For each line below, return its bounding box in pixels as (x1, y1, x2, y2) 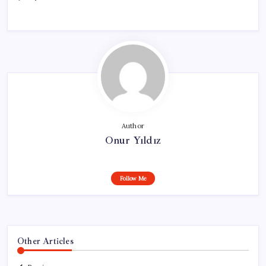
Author (121, 121, 145, 130)
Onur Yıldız (104, 133, 161, 147)
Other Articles (17, 235, 74, 246)
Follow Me (119, 174, 147, 182)
